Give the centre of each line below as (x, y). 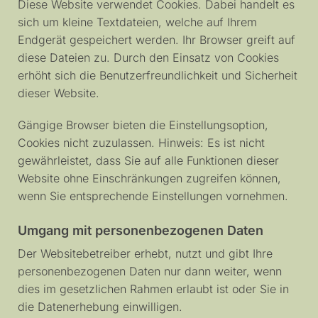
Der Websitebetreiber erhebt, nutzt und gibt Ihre (145, 253)
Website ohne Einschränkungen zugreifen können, (149, 178)
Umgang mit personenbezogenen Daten (141, 230)
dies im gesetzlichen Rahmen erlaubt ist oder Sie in (153, 289)
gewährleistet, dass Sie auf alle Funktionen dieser (148, 160)
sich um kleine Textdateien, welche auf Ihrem (137, 22)
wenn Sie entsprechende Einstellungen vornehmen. (153, 196)
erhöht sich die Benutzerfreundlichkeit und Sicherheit (158, 76)
